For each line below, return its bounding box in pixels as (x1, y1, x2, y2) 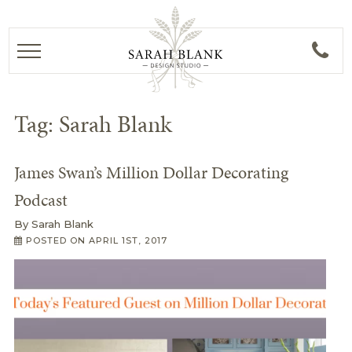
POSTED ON (22, 235, 89, 246)
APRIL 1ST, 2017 (88, 235, 167, 246)
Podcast (13, 188, 68, 212)
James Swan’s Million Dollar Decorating (13, 160, 288, 185)
